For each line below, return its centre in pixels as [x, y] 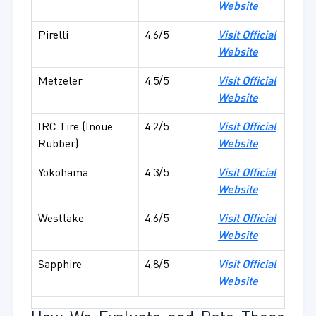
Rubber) [58, 145]
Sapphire [60, 266]
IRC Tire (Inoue [75, 128]
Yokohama [63, 174]
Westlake [61, 220]
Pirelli [53, 36]
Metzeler [60, 82]
